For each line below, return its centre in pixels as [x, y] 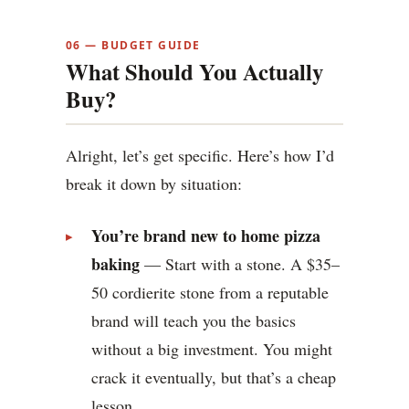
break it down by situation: [154, 184]
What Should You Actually [194, 72]
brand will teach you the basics [194, 321]
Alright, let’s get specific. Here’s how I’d [200, 156]
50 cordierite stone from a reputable [210, 293]
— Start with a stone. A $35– [240, 264]
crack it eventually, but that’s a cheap [214, 378]
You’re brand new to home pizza [206, 236]
